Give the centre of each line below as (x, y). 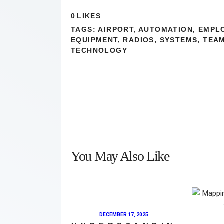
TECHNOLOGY (99, 51)
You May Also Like (120, 156)
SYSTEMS (179, 40)
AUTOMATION (166, 30)
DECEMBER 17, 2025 (124, 214)
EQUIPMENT (94, 40)
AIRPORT (116, 30)
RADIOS (139, 40)
